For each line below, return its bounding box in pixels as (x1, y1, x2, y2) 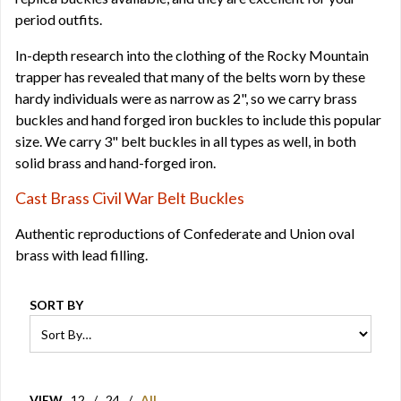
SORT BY (30, 297, 83, 312)
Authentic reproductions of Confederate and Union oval (15, 225, 354, 242)
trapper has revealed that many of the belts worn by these (15, 68, 365, 85)
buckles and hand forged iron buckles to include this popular (15, 111, 381, 128)
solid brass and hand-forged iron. (15, 154, 216, 171)
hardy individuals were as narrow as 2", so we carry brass (15, 90, 357, 107)
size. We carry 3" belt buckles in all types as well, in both (15, 132, 356, 149)
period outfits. (15, 11, 102, 28)
